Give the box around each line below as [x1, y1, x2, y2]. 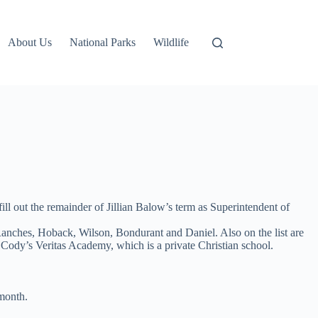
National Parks [70, 36, 136, 48]
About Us [8, 36, 53, 48]
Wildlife [153, 36, 190, 48]
